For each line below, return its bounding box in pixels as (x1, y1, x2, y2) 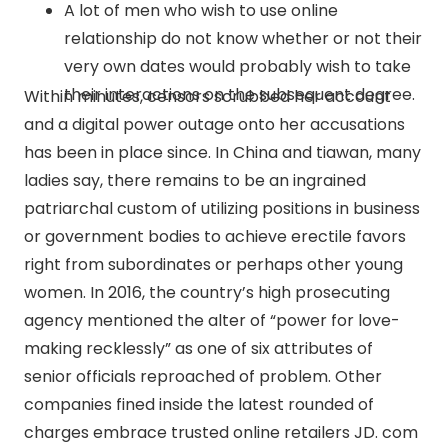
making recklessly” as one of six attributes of (24, 337, 373, 361)
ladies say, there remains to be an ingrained (24, 169, 366, 193)
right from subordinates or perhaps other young (24, 253, 403, 277)
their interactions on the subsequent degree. (64, 83, 415, 107)
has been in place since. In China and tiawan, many (24, 141, 421, 165)
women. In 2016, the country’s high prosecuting (24, 281, 390, 305)
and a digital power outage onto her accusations (24, 113, 405, 137)
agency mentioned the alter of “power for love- (24, 309, 400, 333)
